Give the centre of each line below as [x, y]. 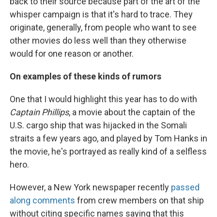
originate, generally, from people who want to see [103, 28]
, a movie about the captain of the [132, 112]
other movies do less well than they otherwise [98, 41]
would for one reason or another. [72, 54]
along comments [42, 201]
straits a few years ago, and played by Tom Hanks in [108, 139]
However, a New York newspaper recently [90, 187]
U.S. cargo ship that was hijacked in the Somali [98, 125]
